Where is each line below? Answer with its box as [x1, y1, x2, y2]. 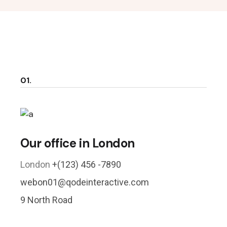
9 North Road [20, 195, 73, 205]
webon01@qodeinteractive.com [20, 177, 149, 187]
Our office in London [20, 135, 135, 151]
